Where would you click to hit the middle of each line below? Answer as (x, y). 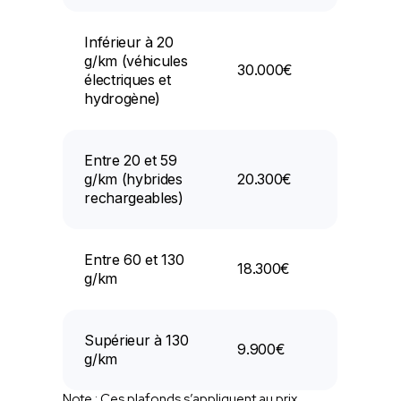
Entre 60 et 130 (134, 259)
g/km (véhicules (136, 60)
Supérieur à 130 (137, 340)
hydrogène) (124, 98)
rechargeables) (136, 197)
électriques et (128, 79)
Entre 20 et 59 (131, 160)
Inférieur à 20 (129, 42)
